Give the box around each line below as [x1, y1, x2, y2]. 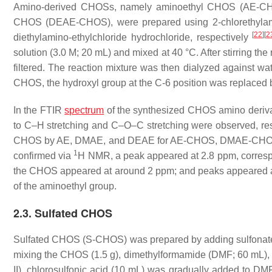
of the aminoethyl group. [13, 181, 117, 191]
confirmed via [13, 151, 74, 161]
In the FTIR [13, 105, 65, 115]
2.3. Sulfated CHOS [13, 205, 112, 221]
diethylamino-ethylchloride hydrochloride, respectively [13, 32, 253, 42]
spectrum [64, 105, 104, 115]
